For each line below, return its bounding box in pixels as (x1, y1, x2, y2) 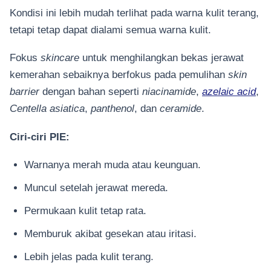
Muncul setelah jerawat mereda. (24, 182, 168, 194)
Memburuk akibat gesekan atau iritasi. (24, 228, 197, 240)
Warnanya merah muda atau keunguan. (24, 159, 201, 171)
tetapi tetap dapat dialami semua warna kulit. (10, 24, 211, 36)
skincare (41, 52, 82, 64)
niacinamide (142, 86, 196, 97)
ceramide (160, 103, 201, 114)
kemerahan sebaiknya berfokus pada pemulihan (10, 69, 228, 80)
